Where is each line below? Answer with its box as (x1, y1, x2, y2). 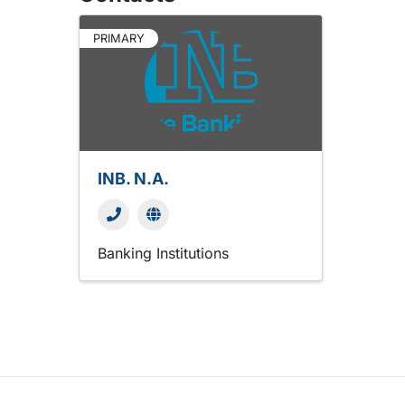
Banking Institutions (98, 244, 229, 262)
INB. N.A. (98, 169, 169, 188)
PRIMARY (93, 32, 145, 45)
